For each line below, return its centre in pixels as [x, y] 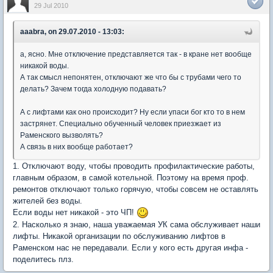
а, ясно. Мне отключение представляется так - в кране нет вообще [136, 54]
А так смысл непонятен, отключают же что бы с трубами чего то [131, 77]
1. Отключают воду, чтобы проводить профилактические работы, [134, 166]
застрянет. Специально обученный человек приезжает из [121, 123]
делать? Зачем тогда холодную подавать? [93, 89]
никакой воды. [44, 66]
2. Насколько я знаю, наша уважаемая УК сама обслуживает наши [136, 225]
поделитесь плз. [43, 260]
